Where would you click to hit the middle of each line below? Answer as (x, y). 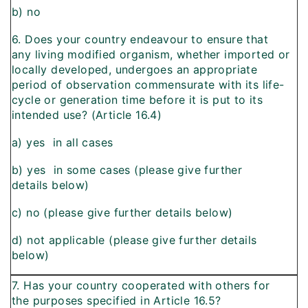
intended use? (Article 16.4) (87, 115)
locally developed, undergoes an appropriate (135, 70)
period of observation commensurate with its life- (148, 85)
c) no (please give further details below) (122, 213)
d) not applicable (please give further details (134, 240)
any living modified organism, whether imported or (151, 55)
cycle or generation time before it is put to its (137, 100)
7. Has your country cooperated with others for (141, 286)
